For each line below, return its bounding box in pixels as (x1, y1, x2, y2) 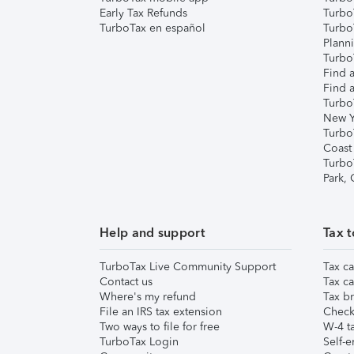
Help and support (100, 225, 205, 240)
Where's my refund (100, 290, 196, 303)
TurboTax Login (100, 335, 179, 348)
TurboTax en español (100, 21, 205, 35)
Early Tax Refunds (100, 6, 187, 20)
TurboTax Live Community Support (100, 260, 276, 273)
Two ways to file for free (100, 320, 220, 333)
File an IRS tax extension (100, 305, 222, 318)
